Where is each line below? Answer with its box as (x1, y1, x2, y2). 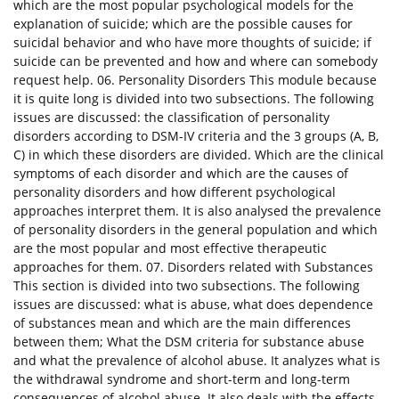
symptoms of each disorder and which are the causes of (13, 165, 348, 183)
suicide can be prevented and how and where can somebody (13, 53, 378, 70)
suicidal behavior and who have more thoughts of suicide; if (13, 34, 371, 52)
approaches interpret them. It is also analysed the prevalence (13, 202, 381, 220)
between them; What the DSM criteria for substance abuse (13, 333, 364, 351)
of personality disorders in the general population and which (13, 221, 378, 239)
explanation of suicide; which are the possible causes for (13, 15, 353, 33)
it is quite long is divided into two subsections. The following (13, 90, 374, 108)
